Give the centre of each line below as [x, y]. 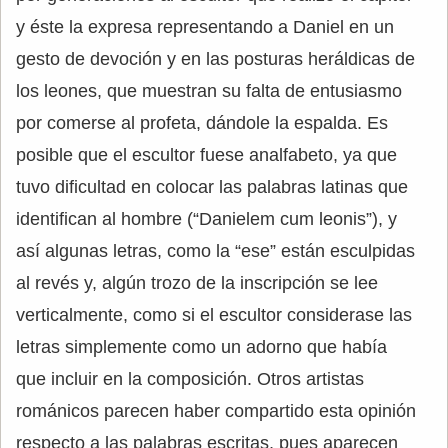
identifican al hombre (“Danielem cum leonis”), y [206, 218]
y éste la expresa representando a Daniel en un [205, 26]
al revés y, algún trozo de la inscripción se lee [197, 282]
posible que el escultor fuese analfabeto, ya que [206, 154]
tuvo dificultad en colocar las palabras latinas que [212, 186]
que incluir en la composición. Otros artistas [190, 378]
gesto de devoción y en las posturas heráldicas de [215, 58]
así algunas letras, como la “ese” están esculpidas [215, 250]
